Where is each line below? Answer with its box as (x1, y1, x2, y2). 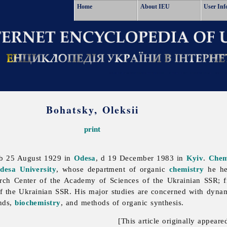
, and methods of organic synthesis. (60, 198, 184, 207)
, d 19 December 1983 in (95, 154, 186, 163)
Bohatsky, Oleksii (46, 102, 139, 117)
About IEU (140, 3, 170, 10)
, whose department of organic (56, 165, 169, 174)
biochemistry (15, 198, 61, 207)
